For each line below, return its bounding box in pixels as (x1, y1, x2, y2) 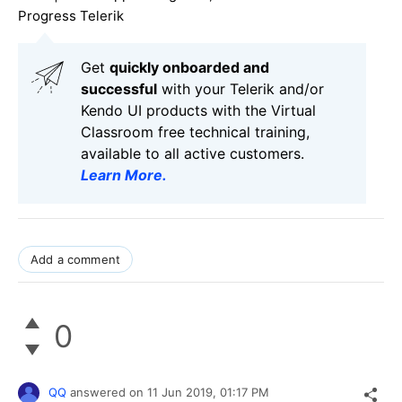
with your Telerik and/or (157, 79, 324, 98)
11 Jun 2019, (147, 384, 220, 399)
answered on (70, 384, 147, 399)
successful (81, 79, 157, 98)
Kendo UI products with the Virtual (81, 100, 316, 119)
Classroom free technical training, (81, 122, 310, 141)
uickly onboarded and (118, 57, 269, 76)
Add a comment (31, 251, 121, 267)
